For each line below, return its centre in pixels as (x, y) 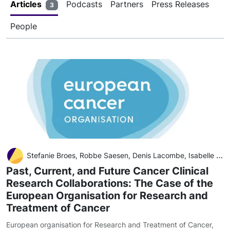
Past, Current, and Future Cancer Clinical (107, 171)
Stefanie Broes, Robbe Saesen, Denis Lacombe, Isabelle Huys (121, 156)
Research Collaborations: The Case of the (110, 184)
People (24, 26)
